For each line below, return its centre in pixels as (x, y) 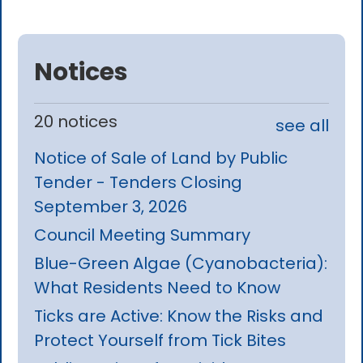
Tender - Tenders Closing (139, 183)
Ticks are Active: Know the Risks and (179, 316)
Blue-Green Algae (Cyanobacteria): (181, 264)
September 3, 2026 (111, 207)
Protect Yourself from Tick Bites (160, 341)
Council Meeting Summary (143, 235)
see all (302, 126)
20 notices (76, 122)
